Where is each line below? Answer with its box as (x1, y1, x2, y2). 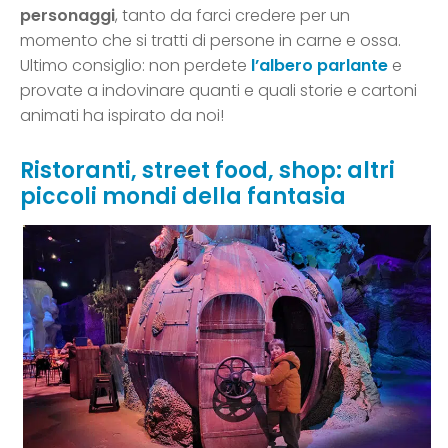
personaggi (20, 4, 115, 28)
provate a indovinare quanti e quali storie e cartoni (20, 79, 417, 103)
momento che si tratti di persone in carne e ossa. (20, 29, 401, 53)
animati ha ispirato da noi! (20, 104, 224, 128)
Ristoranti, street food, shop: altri (20, 155, 395, 187)
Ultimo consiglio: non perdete (20, 54, 251, 78)
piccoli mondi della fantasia (20, 181, 346, 213)
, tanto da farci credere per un (115, 4, 350, 28)
